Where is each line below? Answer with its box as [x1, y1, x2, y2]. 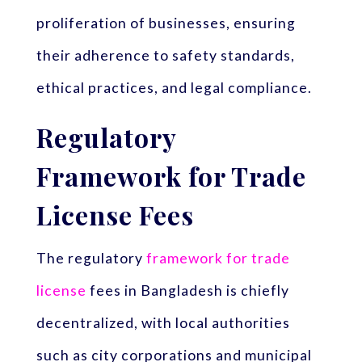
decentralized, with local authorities [36, 314, 290, 332]
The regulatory [36, 250, 146, 267]
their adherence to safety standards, [36, 46, 295, 64]
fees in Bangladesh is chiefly [86, 282, 289, 300]
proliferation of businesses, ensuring [36, 14, 296, 32]
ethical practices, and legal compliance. [36, 78, 312, 96]
